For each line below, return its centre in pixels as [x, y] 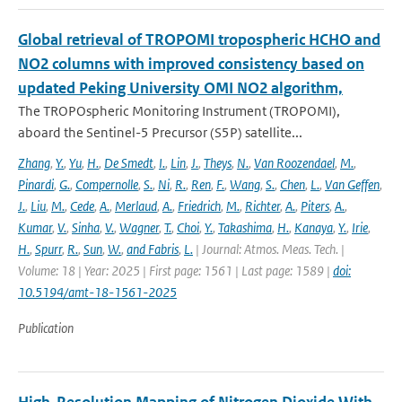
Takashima [245, 227]
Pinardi [36, 184]
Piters [315, 206]
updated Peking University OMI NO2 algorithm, [180, 88]
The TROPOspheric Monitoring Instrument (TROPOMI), [179, 111]
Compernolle [107, 184]
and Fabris [153, 249]
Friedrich [199, 206]
